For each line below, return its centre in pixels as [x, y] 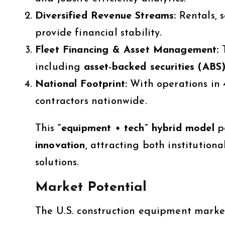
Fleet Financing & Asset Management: [127, 50]
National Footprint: [81, 84]
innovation [60, 145]
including [60, 67]
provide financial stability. [99, 33]
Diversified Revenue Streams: [106, 16]
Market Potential [91, 187]
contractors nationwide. [91, 101]
